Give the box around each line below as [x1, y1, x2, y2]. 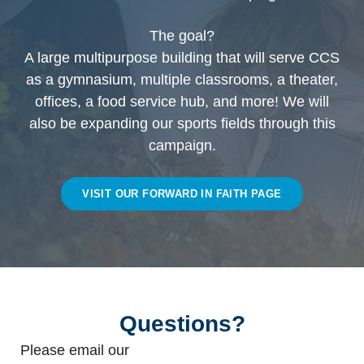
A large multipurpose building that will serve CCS [24, 49, 340, 66]
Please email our [20, 341, 129, 358]
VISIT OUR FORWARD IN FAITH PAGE [82, 187, 282, 200]
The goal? [149, 27, 214, 44]
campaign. [148, 136, 216, 154]
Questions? [119, 310, 245, 336]
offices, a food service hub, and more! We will [35, 93, 329, 110]
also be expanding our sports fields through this [28, 115, 336, 132]
